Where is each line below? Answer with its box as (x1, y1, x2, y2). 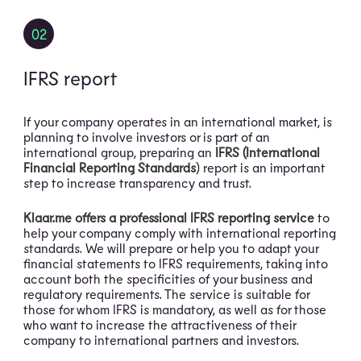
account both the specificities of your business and (23, 271, 313, 286)
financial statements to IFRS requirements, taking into (23, 255, 329, 271)
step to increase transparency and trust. (23, 175, 252, 190)
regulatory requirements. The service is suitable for (23, 286, 310, 301)
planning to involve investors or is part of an (23, 129, 271, 144)
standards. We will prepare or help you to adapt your (23, 240, 319, 255)
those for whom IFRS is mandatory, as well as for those (23, 301, 327, 317)
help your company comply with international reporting (23, 225, 337, 240)
